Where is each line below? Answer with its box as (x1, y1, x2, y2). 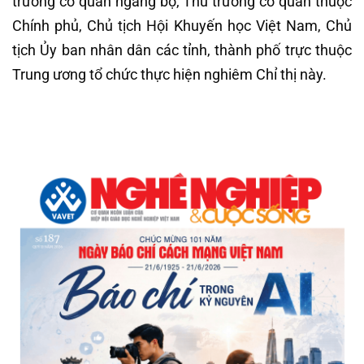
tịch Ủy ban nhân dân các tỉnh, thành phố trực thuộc (12, 41, 352, 59)
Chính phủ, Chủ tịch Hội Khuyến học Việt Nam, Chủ (12, 17, 352, 35)
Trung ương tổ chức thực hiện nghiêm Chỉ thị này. (12, 66, 327, 84)
